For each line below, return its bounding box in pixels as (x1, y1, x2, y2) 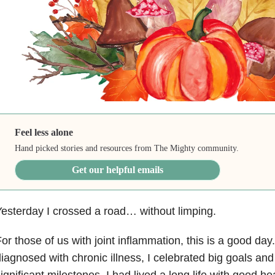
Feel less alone (15, 126, 74, 137)
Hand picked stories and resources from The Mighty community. (15, 143, 239, 153)
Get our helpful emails (72, 164, 164, 175)
